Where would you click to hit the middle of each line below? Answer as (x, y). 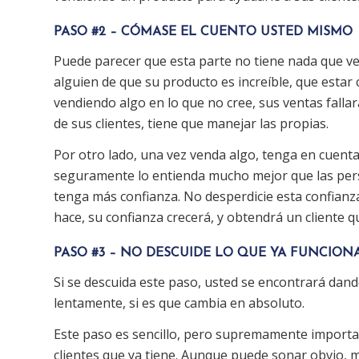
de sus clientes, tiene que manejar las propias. (191, 123)
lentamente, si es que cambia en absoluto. (179, 303)
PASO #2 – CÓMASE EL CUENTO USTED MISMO (203, 32)
